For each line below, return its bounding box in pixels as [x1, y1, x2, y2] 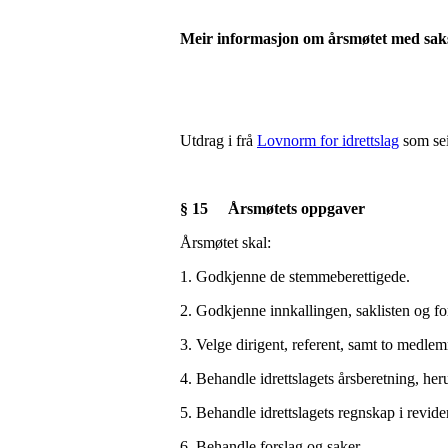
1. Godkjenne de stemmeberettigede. [180, 267, 410, 285]
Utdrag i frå [180, 131, 257, 149]
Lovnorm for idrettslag [257, 131, 399, 149]
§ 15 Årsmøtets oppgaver [180, 199, 365, 217]
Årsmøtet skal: [180, 233, 279, 251]
